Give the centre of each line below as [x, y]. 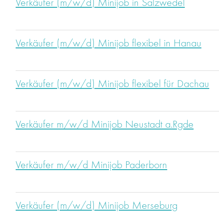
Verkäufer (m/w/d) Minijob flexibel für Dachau [112, 84]
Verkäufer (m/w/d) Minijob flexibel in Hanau [109, 44]
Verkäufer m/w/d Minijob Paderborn [91, 165]
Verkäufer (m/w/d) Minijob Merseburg [97, 206]
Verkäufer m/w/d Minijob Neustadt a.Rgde [105, 125]
